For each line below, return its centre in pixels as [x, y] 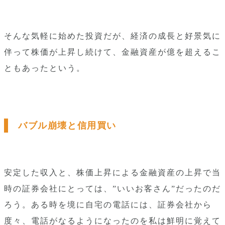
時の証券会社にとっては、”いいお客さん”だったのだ [113, 189]
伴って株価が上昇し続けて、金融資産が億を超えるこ [113, 52]
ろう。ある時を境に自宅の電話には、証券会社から [108, 205]
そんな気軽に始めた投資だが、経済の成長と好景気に [113, 36]
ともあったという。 [45, 68]
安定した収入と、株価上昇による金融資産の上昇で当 [113, 173]
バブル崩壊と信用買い [67, 126]
